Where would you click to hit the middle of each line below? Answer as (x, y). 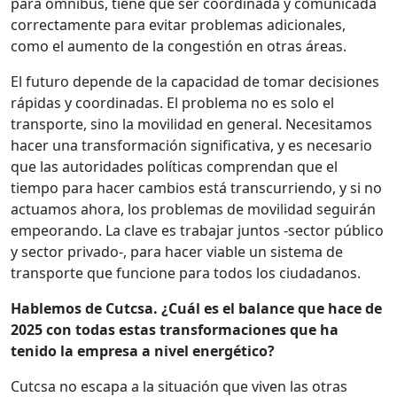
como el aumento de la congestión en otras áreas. (179, 47)
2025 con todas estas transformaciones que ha (175, 330)
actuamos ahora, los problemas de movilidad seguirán (193, 210)
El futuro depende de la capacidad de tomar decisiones (195, 82)
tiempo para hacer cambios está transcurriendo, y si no (196, 188)
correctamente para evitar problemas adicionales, (178, 25)
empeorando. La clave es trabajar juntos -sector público (197, 231)
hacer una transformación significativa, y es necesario (191, 146)
